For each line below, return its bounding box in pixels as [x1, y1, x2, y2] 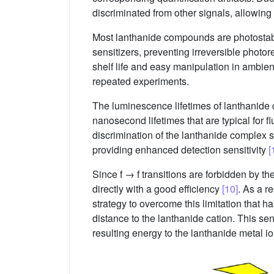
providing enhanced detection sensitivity [92, 142, 268, 157]
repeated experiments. [92, 73, 189, 88]
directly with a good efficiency [92, 181, 222, 196]
